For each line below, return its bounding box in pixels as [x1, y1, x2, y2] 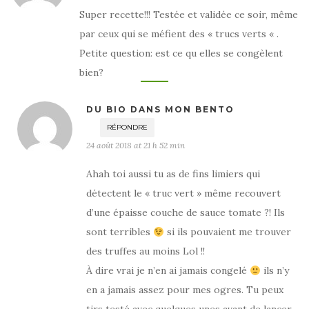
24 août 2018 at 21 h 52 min [86, 140, 185, 151]
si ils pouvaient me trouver [163, 226, 291, 239]
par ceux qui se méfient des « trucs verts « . [79, 28, 279, 41]
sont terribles [86, 226, 153, 239]
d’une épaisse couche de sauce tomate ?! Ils [86, 206, 285, 219]
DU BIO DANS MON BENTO [86, 104, 235, 115]
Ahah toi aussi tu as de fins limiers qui [86, 168, 260, 181]
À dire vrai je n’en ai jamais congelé [86, 264, 250, 277]
